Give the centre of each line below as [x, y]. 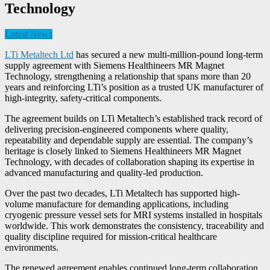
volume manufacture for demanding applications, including [117, 204]
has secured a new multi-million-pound [149, 54]
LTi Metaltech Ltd [39, 54]
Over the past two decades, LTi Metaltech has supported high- [122, 193]
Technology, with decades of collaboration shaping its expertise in [130, 162]
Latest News [29, 34]
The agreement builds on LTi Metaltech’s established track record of [133, 118]
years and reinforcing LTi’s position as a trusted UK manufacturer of [134, 87]
